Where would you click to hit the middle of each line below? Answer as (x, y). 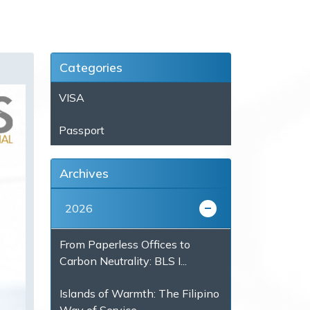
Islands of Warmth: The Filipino (139, 294)
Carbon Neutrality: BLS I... (123, 261)
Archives (84, 174)
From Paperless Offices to (125, 245)
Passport (82, 130)
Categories (91, 68)
